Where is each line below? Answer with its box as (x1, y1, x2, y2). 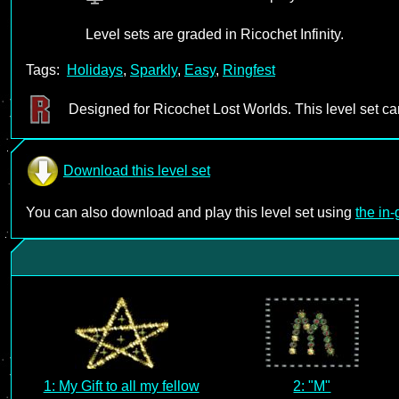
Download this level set (63, 163, 210, 178)
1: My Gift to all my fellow (43, 379, 199, 394)
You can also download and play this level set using (26, 205, 355, 220)
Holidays (67, 62, 123, 77)
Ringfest (223, 62, 275, 77)
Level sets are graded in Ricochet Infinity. (85, 27, 344, 42)
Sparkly (130, 62, 177, 77)
